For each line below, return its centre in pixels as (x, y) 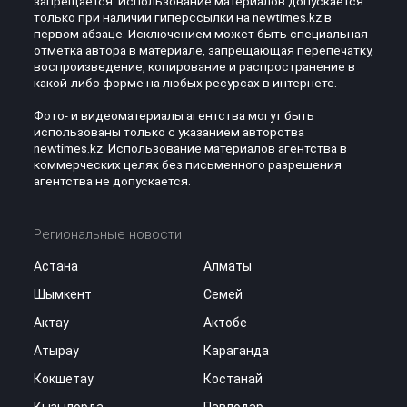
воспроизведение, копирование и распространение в (194, 66)
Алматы (228, 266)
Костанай (233, 378)
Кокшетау (63, 378)
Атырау (56, 350)
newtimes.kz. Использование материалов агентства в (190, 148)
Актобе (225, 322)
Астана (55, 266)
